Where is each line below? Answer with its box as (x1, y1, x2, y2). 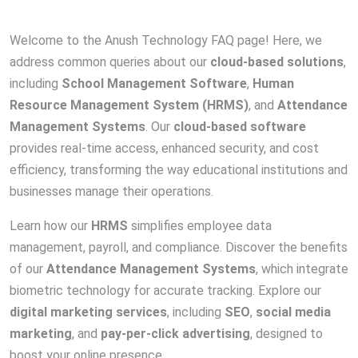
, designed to (250, 326, 323, 341)
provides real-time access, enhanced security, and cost (10, 141, 319, 156)
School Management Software (62, 76, 247, 91)
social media (256, 304, 331, 320)
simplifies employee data (128, 218, 272, 233)
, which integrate (256, 261, 348, 276)
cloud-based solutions (210, 54, 344, 70)
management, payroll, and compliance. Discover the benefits (10, 240, 348, 255)
